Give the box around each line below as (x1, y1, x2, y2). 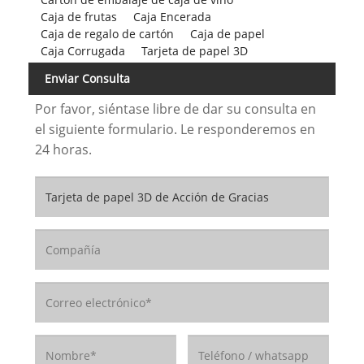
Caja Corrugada (40, 42, 125, 58)
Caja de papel (189, 25, 265, 41)
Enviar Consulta (45, 70, 130, 86)
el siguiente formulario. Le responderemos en (34, 120, 315, 139)
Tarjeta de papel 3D (141, 42, 248, 58)
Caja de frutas (40, 8, 117, 24)
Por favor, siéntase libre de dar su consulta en (34, 100, 316, 119)
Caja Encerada (132, 8, 211, 24)
